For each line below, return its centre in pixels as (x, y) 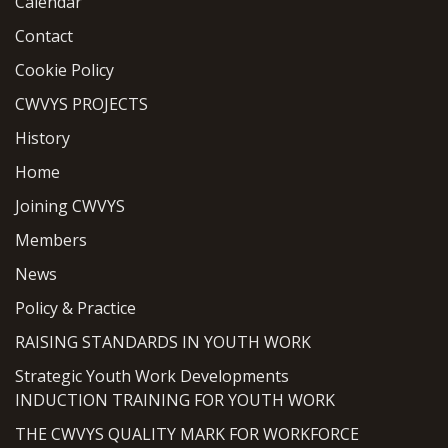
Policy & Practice (75, 307)
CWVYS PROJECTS (81, 103)
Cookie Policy (64, 69)
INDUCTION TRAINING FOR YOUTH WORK (175, 399)
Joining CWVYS (70, 205)
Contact (44, 35)
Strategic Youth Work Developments (152, 375)
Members (51, 239)
